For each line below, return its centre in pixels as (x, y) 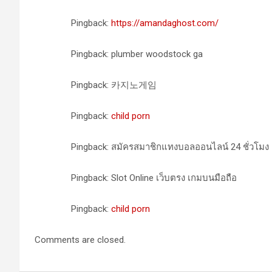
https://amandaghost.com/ (165, 23)
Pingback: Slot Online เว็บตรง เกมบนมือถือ (154, 178)
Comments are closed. (80, 240)
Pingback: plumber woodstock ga (137, 54)
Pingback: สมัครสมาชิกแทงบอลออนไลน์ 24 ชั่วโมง (170, 147)
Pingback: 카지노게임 (114, 85)
